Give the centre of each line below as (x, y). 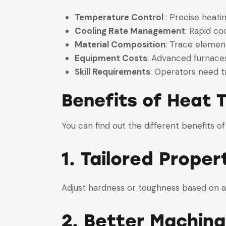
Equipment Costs (111, 58)
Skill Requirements (112, 72)
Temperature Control (120, 17)
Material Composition (120, 45)
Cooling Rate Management (130, 31)
